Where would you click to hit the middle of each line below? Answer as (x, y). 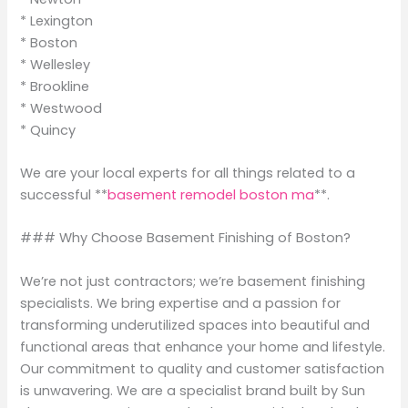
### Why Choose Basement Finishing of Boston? (186, 238)
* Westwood (61, 108)
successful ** (64, 195)
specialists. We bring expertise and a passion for (181, 303)
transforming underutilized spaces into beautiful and (195, 325)
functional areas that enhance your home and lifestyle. (203, 347)
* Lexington (57, 20)
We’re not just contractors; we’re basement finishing (193, 281)
